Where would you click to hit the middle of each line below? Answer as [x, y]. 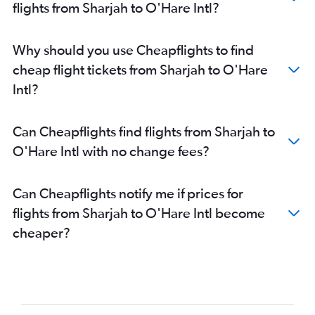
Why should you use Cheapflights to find [133, 50]
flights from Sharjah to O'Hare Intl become [139, 213]
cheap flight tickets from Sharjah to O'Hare [140, 70]
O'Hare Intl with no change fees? [111, 151]
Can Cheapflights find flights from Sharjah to [144, 131]
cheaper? [41, 233]
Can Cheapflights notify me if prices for [128, 193]
